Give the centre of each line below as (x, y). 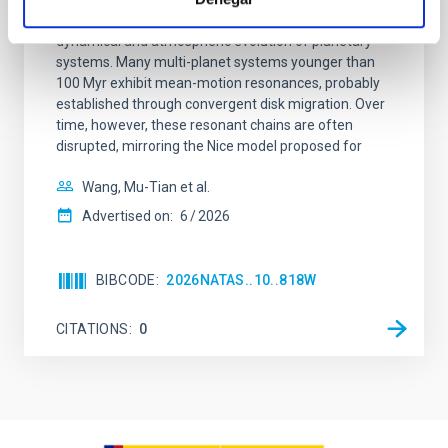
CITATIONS (92, 328)
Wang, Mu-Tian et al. (146, 187)
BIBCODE (126, 280)
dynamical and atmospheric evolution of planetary (214, 41)
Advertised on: (127, 216)
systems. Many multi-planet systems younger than (215, 62)
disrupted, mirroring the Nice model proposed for (209, 146)
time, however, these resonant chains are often (204, 125)
